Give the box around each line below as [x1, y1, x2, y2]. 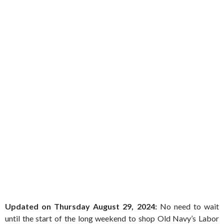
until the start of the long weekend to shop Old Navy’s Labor [5, 213, 219, 223]
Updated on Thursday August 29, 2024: [5, 201, 157, 211]
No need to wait [156, 201, 219, 211]
